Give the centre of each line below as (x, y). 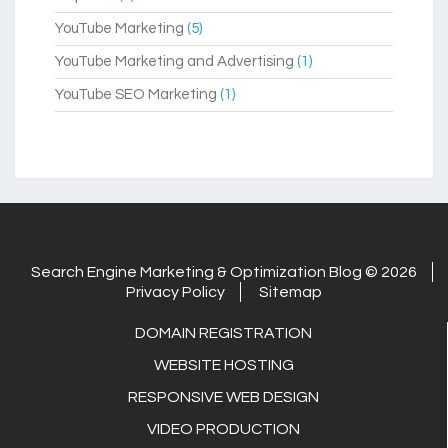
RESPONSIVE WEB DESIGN (223, 397)
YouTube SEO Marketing (136, 95)
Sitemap (290, 292)
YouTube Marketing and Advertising (174, 62)
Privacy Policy (175, 292)
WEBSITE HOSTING (223, 365)
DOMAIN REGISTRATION (223, 333)
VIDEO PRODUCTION (223, 429)
